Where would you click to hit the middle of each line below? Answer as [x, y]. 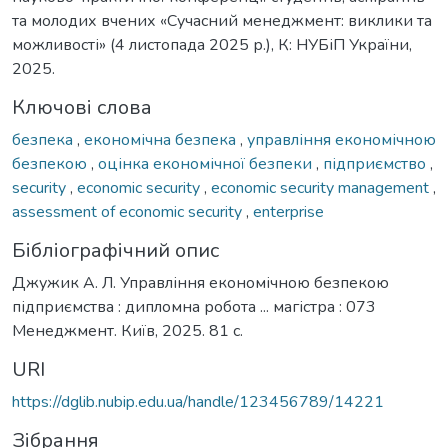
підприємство [376, 163]
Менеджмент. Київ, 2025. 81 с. [127, 330]
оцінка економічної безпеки [207, 163]
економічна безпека [162, 139]
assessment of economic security [129, 211]
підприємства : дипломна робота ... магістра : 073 [194, 306]
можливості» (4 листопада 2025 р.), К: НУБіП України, [212, 44]
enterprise [288, 211]
